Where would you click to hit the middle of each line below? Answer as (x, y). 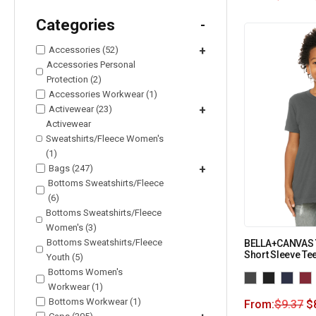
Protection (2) (74, 79)
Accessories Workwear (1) (103, 94)
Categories (75, 25)
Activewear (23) (80, 109)
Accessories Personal (91, 64)
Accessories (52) (84, 49)
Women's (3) (72, 227)
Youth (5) (65, 257)
